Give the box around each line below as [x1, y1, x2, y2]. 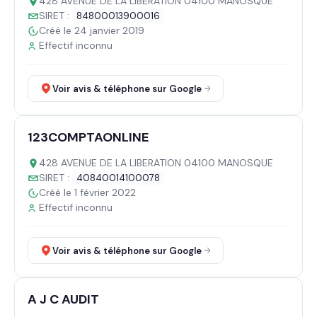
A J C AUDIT [28, 291, 99, 308]
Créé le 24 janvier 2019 [39, 24, 144, 37]
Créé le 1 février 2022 [39, 186, 136, 199]
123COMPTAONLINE [28, 129, 149, 146]
